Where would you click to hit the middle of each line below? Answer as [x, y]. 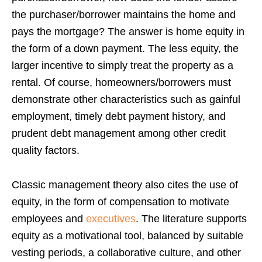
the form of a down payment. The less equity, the [125, 48]
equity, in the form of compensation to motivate [120, 201]
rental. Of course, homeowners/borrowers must [121, 82]
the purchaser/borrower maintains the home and [124, 14]
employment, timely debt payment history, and [119, 116]
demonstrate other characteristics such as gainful [126, 99]
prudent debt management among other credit [119, 133]
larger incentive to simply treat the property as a [123, 65]
